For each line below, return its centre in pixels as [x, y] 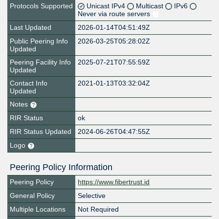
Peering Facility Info [40, 62]
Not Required [99, 209]
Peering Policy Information [61, 167]
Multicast [151, 6]
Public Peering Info [39, 41]
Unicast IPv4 [107, 6]
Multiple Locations [38, 209]
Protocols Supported [41, 6]
